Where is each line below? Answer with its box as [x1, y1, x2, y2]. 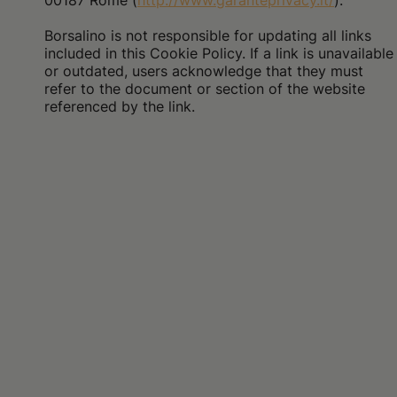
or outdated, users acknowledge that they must [44, 62, 363, 80]
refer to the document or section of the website [44, 80, 365, 97]
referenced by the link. [44, 97, 195, 115]
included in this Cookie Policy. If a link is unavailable [44, 44, 393, 62]
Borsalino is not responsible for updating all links [44, 27, 371, 44]
